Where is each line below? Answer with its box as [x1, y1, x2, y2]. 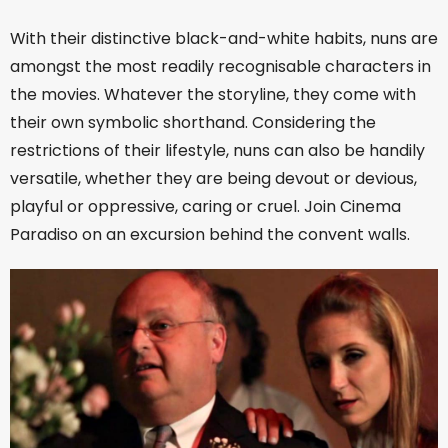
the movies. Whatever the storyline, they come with [10, 83, 416, 106]
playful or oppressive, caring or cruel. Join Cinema [10, 195, 401, 218]
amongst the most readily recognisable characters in [10, 55, 431, 78]
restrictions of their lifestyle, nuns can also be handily [10, 139, 425, 162]
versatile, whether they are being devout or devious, [10, 167, 417, 190]
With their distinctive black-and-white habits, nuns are [10, 27, 438, 50]
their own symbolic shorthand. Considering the [10, 111, 376, 134]
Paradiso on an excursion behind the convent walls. [10, 223, 410, 246]
